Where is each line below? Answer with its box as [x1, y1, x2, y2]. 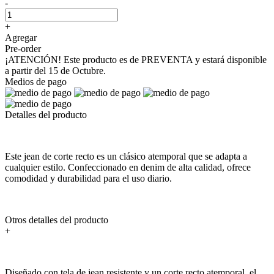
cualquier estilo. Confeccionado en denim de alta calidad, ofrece [5, 161, 251, 172]
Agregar [5, 32, 37, 43]
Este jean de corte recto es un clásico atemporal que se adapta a [5, 150, 247, 161]
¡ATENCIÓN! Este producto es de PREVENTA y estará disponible [5, 54, 267, 65]
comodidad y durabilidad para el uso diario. [5, 172, 172, 183]
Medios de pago [5, 76, 67, 87]
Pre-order [5, 43, 41, 54]
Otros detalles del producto [5, 214, 108, 225]
